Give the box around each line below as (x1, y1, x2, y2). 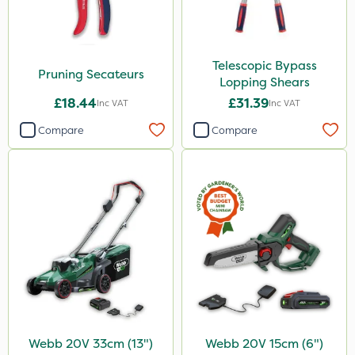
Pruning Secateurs (37, 65, 144, 82)
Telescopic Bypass (212, 57, 317, 74)
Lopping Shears (219, 74, 310, 90)
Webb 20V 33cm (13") (29, 335, 153, 352)
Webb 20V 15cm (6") (205, 335, 323, 352)
